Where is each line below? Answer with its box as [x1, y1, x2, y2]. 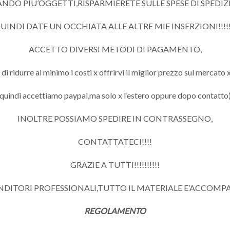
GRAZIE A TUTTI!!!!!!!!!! [70, 160, 160, 170]
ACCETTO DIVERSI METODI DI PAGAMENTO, [28, 44, 202, 54]
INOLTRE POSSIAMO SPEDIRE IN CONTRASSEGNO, [17, 113, 213, 124]
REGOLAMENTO [84, 206, 146, 216]
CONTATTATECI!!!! [78, 137, 152, 147]
